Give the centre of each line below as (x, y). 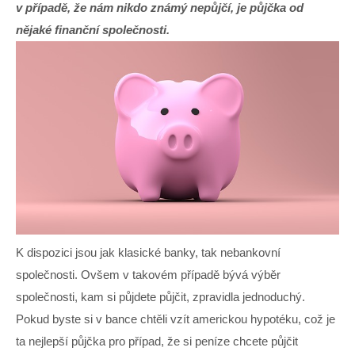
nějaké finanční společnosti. (93, 29)
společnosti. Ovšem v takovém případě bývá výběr (148, 275)
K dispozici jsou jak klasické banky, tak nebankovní (148, 253)
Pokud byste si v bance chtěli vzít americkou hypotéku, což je (176, 319)
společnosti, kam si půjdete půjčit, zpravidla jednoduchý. (160, 297)
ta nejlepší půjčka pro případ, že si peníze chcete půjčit (157, 342)
